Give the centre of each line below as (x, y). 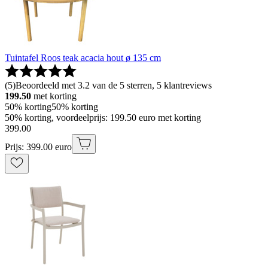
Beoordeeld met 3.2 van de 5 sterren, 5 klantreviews (114, 85)
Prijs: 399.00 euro (38, 147)
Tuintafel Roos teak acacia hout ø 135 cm (83, 57)
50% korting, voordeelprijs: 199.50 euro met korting (103, 117)
